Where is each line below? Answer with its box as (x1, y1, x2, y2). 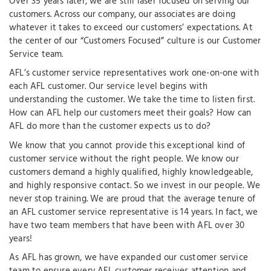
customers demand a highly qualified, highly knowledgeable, (9, 165, 253, 180)
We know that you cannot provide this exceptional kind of (9, 138, 246, 153)
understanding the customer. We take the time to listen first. (9, 93, 255, 107)
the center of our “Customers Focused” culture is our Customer (9, 33, 261, 48)
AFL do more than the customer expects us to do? (9, 119, 211, 134)
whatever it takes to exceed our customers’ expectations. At (9, 20, 253, 35)
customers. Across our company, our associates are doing (9, 7, 236, 22)
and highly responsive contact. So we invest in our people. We (9, 178, 261, 193)
